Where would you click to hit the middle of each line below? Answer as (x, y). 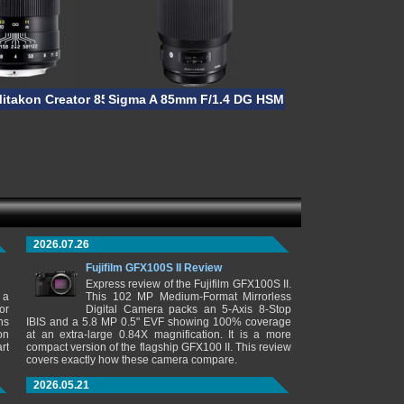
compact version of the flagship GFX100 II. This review (159, 347)
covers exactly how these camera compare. (132, 360)
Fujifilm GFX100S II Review (154, 268)
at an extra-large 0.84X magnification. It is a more (159, 335)
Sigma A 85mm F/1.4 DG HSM (196, 99)
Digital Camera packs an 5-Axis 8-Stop (188, 309)
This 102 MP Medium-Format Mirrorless (188, 297)
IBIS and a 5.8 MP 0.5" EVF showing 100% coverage (159, 322)
